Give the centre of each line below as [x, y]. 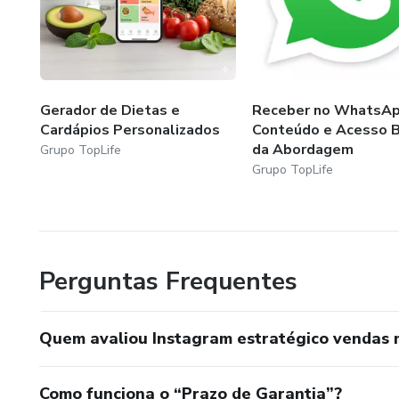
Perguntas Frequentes [168, 281]
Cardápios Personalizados [130, 130]
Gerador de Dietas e [110, 110]
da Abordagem [302, 149]
